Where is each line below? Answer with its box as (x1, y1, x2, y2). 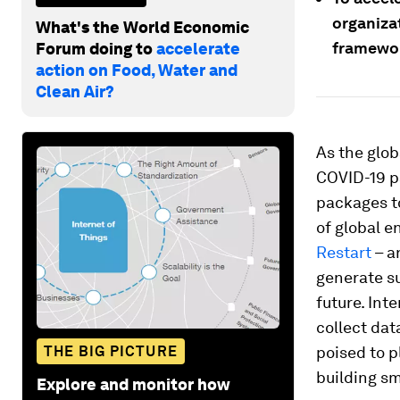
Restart (316, 243, 371, 262)
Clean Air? (36, 81, 114, 101)
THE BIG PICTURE (44, 342, 178, 360)
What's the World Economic (36, 17, 249, 37)
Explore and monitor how (37, 374, 230, 394)
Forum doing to (36, 38, 156, 58)
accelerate (156, 38, 240, 58)
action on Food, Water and (36, 60, 237, 79)
